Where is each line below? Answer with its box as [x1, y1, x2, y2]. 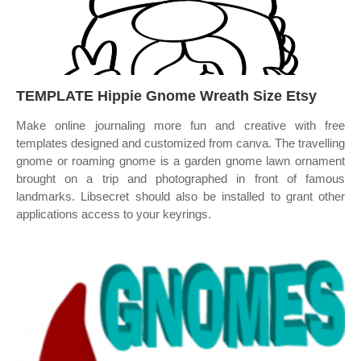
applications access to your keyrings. [16, 207, 211, 221]
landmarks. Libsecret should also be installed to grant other [16, 189, 345, 203]
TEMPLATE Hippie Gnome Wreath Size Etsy [16, 88, 317, 104]
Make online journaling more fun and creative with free [16, 118, 345, 132]
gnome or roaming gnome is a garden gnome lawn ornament [16, 154, 345, 168]
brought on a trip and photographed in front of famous [16, 172, 345, 185]
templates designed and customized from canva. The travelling [16, 136, 345, 150]
